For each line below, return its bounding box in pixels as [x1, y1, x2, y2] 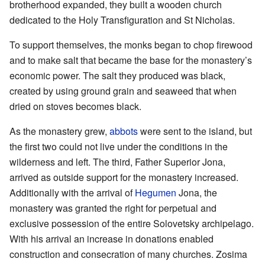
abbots [109, 124, 138, 138]
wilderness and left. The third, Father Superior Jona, [9, 155, 225, 169]
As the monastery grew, [9, 124, 109, 138]
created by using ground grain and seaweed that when [9, 84, 237, 98]
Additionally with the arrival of [9, 186, 135, 200]
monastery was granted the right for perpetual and [9, 201, 216, 215]
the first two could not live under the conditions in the [9, 140, 228, 154]
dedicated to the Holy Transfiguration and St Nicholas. [9, 13, 235, 27]
